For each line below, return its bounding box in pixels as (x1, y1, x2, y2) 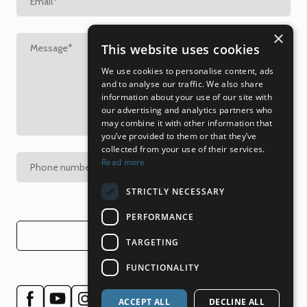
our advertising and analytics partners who (101, 104, 273, 116)
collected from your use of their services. (101, 143, 265, 155)
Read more (101, 156, 145, 168)
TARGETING (126, 236, 179, 248)
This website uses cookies (101, 41, 260, 58)
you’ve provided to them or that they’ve (101, 130, 257, 142)
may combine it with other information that (101, 117, 273, 129)
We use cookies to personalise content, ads (101, 65, 274, 77)
